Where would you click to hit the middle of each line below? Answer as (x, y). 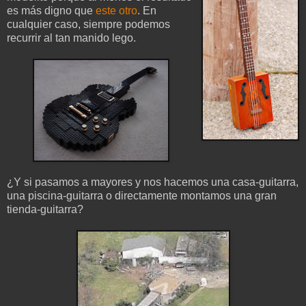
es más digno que (51, 11)
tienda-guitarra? (45, 210)
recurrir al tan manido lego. (71, 38)
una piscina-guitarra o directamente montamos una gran (142, 196)
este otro (116, 11)
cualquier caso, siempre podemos (88, 25)
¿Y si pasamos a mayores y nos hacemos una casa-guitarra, (153, 182)
